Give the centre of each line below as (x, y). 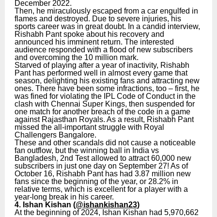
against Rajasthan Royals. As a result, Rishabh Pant (104, 119)
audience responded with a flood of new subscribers (104, 49)
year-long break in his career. (64, 197)
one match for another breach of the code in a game (102, 111)
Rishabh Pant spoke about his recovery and (89, 34)
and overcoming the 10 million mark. (77, 57)
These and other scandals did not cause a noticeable (105, 142)
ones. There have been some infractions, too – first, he (107, 88)
